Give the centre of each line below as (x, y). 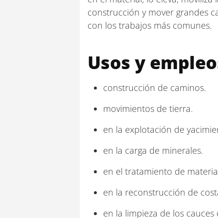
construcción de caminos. (154, 88)
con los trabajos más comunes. (150, 25)
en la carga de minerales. (153, 150)
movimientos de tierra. (148, 109)
